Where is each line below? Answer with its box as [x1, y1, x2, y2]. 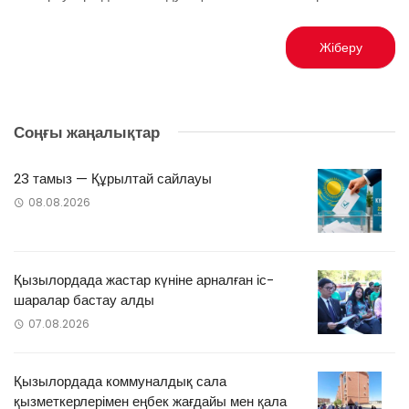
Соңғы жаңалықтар [14, 121, 160, 143]
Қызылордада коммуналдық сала [14, 371, 226, 391]
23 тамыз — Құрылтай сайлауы [14, 168, 212, 188]
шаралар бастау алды [14, 289, 154, 309]
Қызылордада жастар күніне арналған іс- [14, 269, 274, 289]
